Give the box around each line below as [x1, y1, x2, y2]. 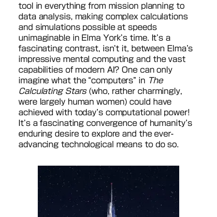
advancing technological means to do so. [18, 140, 179, 148]
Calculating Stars [18, 87, 87, 95]
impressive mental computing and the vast [18, 55, 186, 63]
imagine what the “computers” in [18, 77, 148, 84]
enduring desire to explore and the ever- [18, 130, 173, 138]
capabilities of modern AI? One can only [18, 66, 173, 74]
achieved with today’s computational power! [18, 108, 190, 116]
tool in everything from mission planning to [18, 2, 185, 10]
